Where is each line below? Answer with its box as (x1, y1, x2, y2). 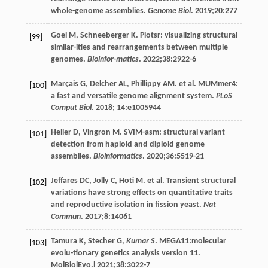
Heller (50, 127, 71, 137)
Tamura (50, 236, 77, 246)
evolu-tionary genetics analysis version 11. (50, 248, 200, 258)
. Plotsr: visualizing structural (135, 31, 237, 40)
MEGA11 (159, 236, 189, 246)
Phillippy (130, 79, 161, 89)
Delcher (89, 79, 117, 89)
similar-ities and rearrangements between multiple (50, 42, 228, 52)
